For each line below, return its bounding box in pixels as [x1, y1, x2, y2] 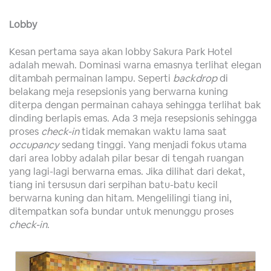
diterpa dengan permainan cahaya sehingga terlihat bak [9, 98, 261, 112]
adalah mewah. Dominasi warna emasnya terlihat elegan [9, 58, 261, 72]
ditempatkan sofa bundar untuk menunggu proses [9, 204, 233, 218]
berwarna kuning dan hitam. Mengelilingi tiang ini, [9, 191, 232, 205]
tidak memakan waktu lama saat [79, 125, 227, 139]
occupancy [9, 138, 59, 152]
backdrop [173, 71, 217, 85]
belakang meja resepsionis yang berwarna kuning [9, 85, 228, 99]
